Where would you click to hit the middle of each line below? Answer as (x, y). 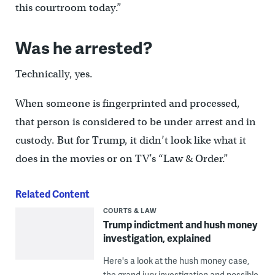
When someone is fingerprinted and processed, (127, 103)
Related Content (52, 193)
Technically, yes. (54, 74)
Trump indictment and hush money (180, 224)
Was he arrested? (83, 47)
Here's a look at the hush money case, (176, 260)
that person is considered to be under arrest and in (135, 122)
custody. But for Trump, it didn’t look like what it (130, 140)
